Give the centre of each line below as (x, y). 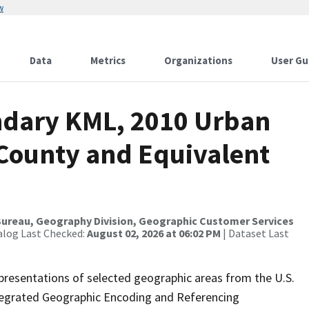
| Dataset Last (255, 233)
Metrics (108, 60)
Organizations (198, 60)
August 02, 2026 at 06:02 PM (154, 233)
